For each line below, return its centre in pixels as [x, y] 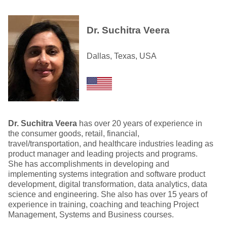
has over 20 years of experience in [140, 123]
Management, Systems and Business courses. [91, 215]
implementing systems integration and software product [107, 174]
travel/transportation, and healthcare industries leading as [111, 144]
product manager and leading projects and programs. [103, 154]
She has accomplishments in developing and [89, 164]
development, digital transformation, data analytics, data [108, 184]
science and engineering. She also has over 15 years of [108, 194]
